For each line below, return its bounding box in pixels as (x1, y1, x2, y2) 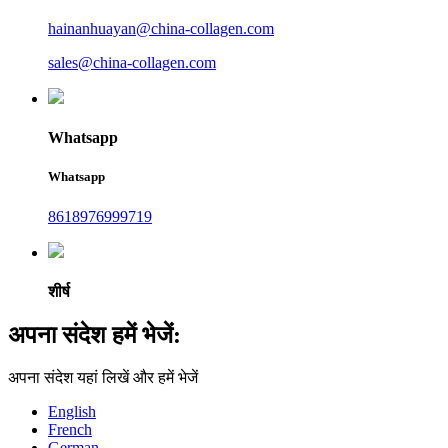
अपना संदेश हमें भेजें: (8, 322, 181, 349)
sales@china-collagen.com (48, 54, 216, 71)
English (48, 403, 96, 421)
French (48, 421, 92, 439)
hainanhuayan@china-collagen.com (48, 20, 274, 37)
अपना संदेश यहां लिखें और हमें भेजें (8, 369, 198, 387)
